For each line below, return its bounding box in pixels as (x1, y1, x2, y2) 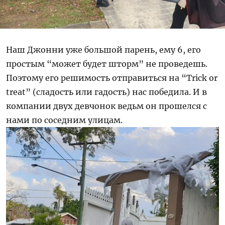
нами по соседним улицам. (6, 115, 123, 125)
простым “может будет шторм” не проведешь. (6, 58, 208, 69)
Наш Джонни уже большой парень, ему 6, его (6, 44, 201, 55)
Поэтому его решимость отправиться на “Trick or (6, 72, 218, 83)
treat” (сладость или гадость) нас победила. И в (6, 86, 207, 97)
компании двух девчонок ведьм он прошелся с (6, 100, 207, 111)
